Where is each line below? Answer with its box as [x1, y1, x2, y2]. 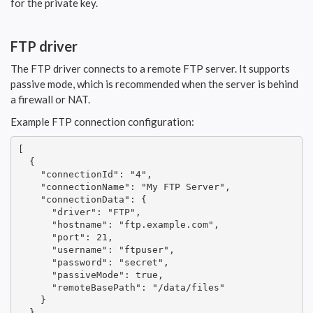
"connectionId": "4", [17, 169, 152, 180]
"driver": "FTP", [17, 207, 141, 218]
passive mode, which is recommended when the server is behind [10, 77, 298, 90]
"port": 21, [17, 232, 113, 243]
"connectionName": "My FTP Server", [17, 182, 231, 193]
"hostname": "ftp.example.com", [17, 219, 219, 231]
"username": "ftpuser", [17, 245, 175, 256]
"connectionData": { [17, 194, 147, 205]
